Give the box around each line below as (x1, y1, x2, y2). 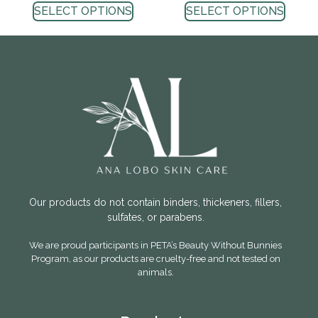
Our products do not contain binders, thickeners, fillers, (29, 196, 282, 208)
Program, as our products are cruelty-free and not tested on (31, 253, 280, 265)
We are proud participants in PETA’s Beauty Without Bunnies (29, 240, 282, 251)
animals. (137, 267, 174, 278)
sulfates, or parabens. (106, 211, 204, 223)
